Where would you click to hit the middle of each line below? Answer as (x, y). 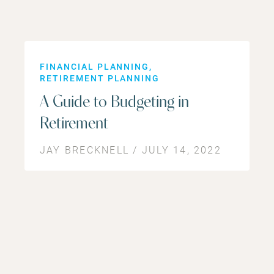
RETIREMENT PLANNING (100, 78)
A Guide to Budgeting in (114, 102)
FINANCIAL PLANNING (95, 66)
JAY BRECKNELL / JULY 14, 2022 (131, 149)
